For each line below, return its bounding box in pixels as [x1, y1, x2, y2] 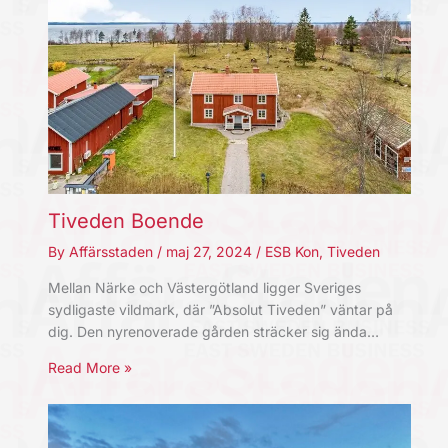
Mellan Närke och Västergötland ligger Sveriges [47, 279, 361, 297]
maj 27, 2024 [165, 243, 256, 261]
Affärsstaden [68, 243, 157, 261]
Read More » [47, 359, 132, 377]
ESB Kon [264, 243, 319, 261]
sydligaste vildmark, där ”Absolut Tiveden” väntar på [47, 301, 393, 319]
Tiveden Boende [47, 209, 204, 234]
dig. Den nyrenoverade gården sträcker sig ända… [47, 323, 379, 341]
